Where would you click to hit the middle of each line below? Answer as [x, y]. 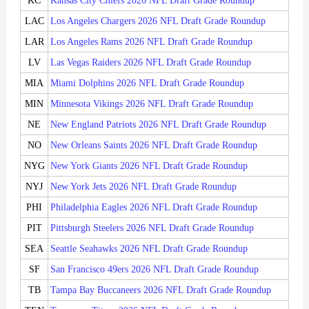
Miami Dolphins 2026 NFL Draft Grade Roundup [147, 83]
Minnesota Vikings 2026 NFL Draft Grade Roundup [152, 104]
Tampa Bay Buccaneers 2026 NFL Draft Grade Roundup [161, 290]
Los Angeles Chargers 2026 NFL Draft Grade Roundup [158, 21]
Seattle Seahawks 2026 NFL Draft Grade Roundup [149, 249]
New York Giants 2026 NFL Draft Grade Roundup [149, 166]
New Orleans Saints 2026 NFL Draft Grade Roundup [154, 146]
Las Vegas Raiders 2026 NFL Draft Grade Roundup [151, 63]
